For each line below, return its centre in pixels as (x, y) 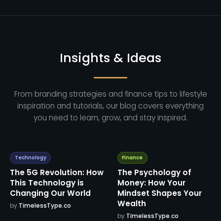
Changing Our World (51, 193)
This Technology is (47, 183)
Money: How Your (151, 183)
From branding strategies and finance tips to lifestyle (110, 94)
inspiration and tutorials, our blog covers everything (110, 106)
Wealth (131, 204)
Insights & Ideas (110, 58)
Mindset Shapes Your (159, 193)
